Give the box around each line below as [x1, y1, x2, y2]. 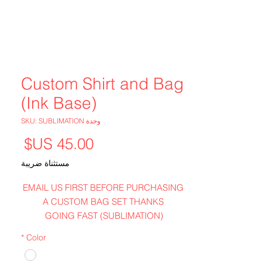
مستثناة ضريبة [21, 157, 70, 168]
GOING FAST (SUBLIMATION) [45, 209, 163, 221]
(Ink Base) [21, 92, 96, 113]
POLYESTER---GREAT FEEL [50, 237, 156, 249]
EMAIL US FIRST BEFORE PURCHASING [22, 181, 184, 193]
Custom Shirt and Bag [21, 73, 184, 94]
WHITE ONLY [76, 223, 130, 235]
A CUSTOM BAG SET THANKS [42, 195, 164, 207]
